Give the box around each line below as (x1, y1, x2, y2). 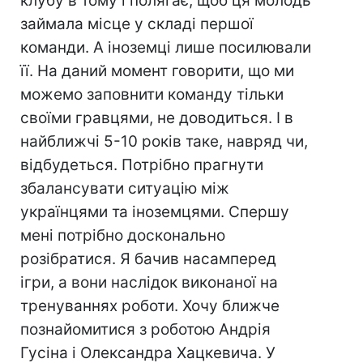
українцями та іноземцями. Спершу (20, 203, 289, 221)
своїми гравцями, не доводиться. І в (20, 109, 293, 127)
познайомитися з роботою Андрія (20, 320, 271, 339)
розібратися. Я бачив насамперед (20, 250, 276, 268)
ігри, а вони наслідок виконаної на (20, 273, 278, 292)
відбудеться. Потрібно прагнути (20, 156, 263, 174)
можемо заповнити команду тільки (20, 85, 284, 104)
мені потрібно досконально (20, 226, 225, 245)
